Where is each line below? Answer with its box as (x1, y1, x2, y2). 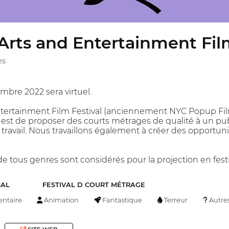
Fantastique (101, 195, 143, 204)
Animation (42, 195, 79, 204)
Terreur (163, 195, 188, 204)
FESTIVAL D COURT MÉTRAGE (42, 181, 145, 189)
